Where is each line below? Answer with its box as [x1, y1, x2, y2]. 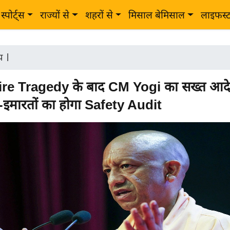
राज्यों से [40, 10, 70, 21]
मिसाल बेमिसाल [128, 10, 185, 21]
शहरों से [85, 10, 113, 21]
